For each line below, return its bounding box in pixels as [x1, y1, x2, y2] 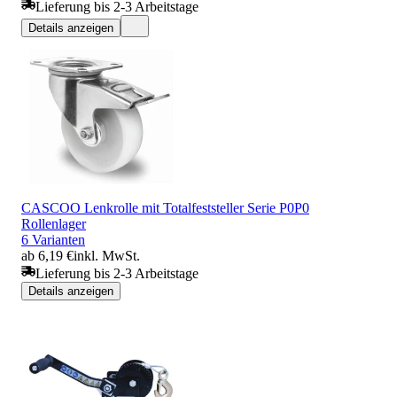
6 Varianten [21, 231, 85, 247]
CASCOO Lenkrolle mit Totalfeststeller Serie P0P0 [21, 199, 309, 215]
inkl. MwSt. [74, 247, 140, 263]
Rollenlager [21, 215, 86, 231]
